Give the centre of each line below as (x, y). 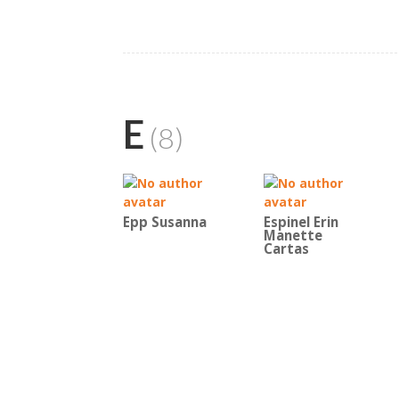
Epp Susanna (165, 222)
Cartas (286, 249)
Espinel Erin (301, 222)
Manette (293, 236)
